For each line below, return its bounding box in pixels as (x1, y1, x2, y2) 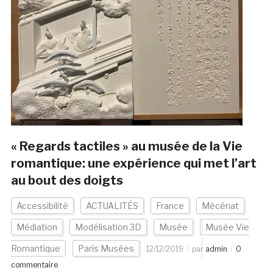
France (155, 200, 184, 211)
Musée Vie (205, 222, 249, 233)
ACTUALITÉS (85, 200, 138, 211)
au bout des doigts (10, 173, 123, 188)
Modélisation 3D (74, 222, 141, 233)
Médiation (16, 222, 57, 233)
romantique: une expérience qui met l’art (10, 156, 257, 171)
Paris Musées (77, 243, 134, 254)
